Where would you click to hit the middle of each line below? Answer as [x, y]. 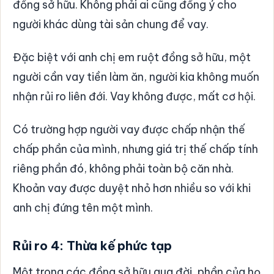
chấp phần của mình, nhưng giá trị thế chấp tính [135, 149]
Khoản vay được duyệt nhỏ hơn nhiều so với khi [132, 188]
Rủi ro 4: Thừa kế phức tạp [92, 245]
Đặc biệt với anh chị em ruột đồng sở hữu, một [132, 57]
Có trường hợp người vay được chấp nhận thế [129, 129]
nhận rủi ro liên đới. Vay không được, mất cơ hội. [134, 96]
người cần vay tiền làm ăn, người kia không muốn [136, 76]
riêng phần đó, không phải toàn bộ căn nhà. [123, 168]
